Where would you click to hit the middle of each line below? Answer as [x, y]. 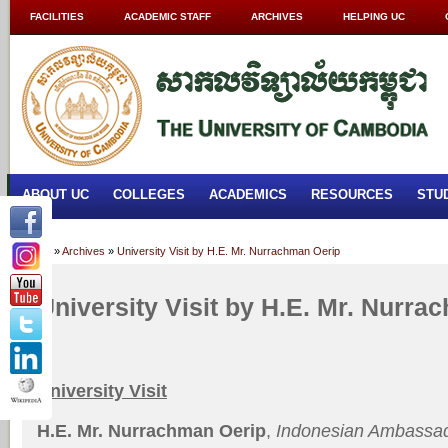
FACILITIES [57, 16]
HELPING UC [374, 16]
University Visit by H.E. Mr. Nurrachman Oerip [228, 251]
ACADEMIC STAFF [167, 16]
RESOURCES [352, 194]
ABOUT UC [55, 194]
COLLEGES [149, 194]
